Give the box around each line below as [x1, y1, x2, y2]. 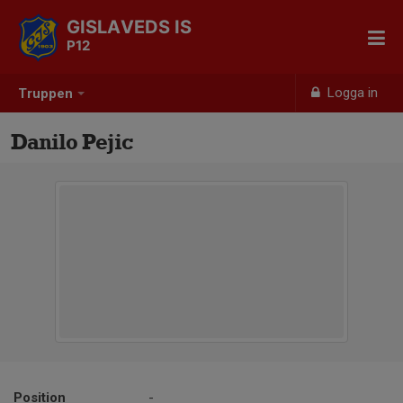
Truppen [18, 85, 73, 103]
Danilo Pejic [11, 129, 133, 155]
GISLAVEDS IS [67, 16, 192, 38]
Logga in [324, 85, 379, 101]
